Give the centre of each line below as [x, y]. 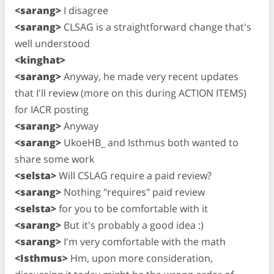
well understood [52, 43]
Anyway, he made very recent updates [150, 76]
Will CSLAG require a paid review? [134, 175]
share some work [54, 159]
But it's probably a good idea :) [132, 225]
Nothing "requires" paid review [133, 192]
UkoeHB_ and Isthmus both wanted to [150, 142]
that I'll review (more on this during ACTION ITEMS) [131, 93]
